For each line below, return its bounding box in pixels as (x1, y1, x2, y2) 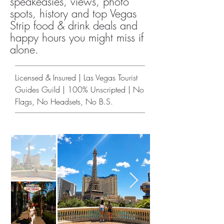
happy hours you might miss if (10, 30, 143, 45)
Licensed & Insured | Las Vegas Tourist (15, 72, 137, 83)
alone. (10, 42, 38, 57)
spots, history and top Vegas (10, 6, 136, 21)
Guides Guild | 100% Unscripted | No (15, 84, 144, 95)
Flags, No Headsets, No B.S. (15, 96, 113, 107)
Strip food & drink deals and (10, 18, 137, 33)
